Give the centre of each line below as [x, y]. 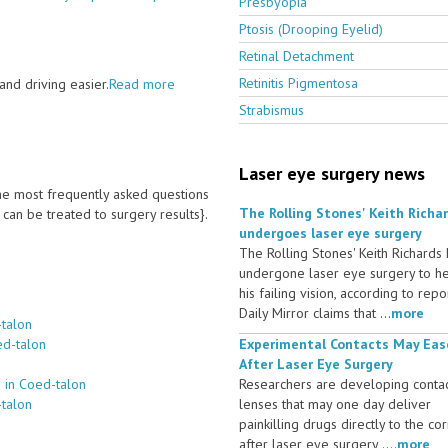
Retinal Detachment [296, 55]
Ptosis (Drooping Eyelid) [311, 28]
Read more [142, 83]
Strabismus [271, 109]
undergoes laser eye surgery [330, 232]
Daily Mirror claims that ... [315, 312]
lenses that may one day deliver [335, 403]
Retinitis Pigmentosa [298, 82]
